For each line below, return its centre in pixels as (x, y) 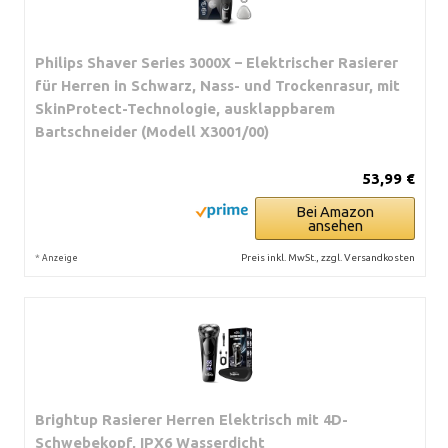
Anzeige (60, 257)
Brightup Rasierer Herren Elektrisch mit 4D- (191, 419)
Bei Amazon (335, 211)
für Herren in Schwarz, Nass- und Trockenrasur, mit (217, 85)
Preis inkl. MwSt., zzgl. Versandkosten (328, 257)
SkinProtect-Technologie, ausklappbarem (185, 108)
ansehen (335, 225)
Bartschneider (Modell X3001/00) (152, 131)
